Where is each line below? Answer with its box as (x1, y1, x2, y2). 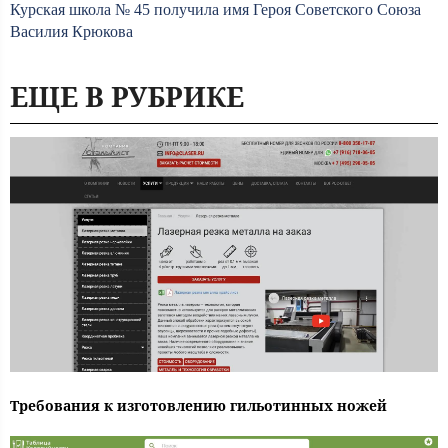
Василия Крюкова (10, 23, 133, 40)
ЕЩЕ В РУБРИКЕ (10, 77, 244, 115)
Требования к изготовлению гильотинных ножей (10, 395, 387, 415)
